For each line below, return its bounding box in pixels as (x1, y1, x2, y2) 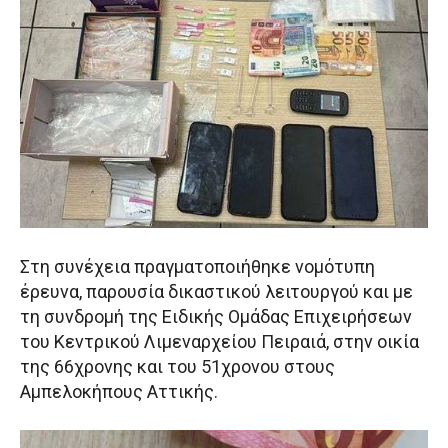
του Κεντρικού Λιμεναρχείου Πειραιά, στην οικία (20, 331, 419, 353)
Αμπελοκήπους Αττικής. (20, 381, 218, 403)
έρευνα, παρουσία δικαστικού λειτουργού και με (20, 281, 413, 303)
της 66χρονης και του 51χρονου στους (20, 356, 335, 378)
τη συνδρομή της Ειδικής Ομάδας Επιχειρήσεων (20, 306, 412, 328)
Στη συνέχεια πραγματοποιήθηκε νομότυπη (20, 256, 375, 278)
